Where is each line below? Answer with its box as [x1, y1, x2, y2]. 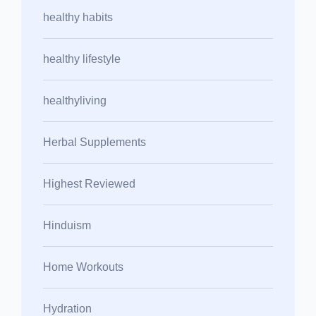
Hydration [43, 302, 92, 315]
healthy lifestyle [43, 52, 121, 65]
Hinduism [43, 219, 91, 231]
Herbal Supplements [43, 135, 146, 148]
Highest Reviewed [43, 177, 135, 190]
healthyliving [43, 94, 107, 107]
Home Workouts [43, 260, 123, 273]
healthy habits [43, 11, 113, 23]
